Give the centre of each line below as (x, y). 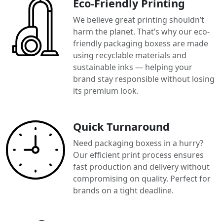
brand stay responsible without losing (144, 79)
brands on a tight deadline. (123, 190)
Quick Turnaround (121, 126)
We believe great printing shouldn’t (139, 19)
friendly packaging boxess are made (141, 43)
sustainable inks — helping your (133, 67)
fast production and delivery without (141, 166)
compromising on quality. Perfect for (142, 178)
